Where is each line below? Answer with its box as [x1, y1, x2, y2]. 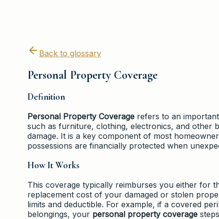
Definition [27, 91, 65, 103]
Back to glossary [39, 48, 101, 58]
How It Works [27, 159, 79, 171]
